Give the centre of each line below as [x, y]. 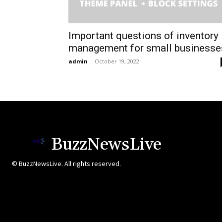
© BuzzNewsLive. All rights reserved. [66, 164]
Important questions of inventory [143, 36]
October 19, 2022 [117, 61]
